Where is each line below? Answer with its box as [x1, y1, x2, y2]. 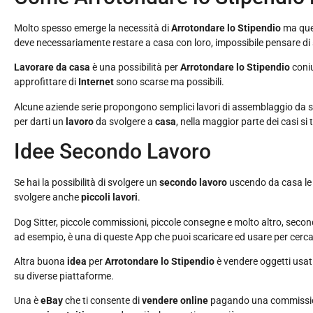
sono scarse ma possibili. [116, 76, 224, 88]
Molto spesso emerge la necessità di [14, 22, 171, 34]
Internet [78, 76, 116, 88]
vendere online [140, 295, 208, 307]
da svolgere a [96, 115, 155, 127]
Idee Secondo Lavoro [14, 139, 211, 164]
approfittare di [14, 76, 78, 88]
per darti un [14, 115, 66, 127]
